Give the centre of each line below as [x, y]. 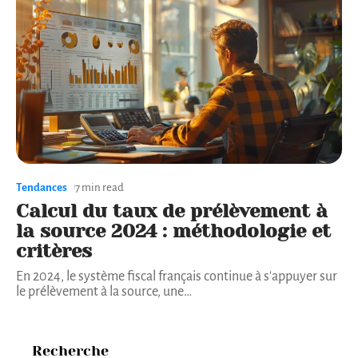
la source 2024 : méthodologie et [173, 231]
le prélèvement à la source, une [100, 291]
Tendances [42, 187]
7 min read [99, 187]
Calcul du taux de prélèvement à [172, 211]
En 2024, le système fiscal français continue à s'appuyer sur [177, 276]
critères [54, 251]
